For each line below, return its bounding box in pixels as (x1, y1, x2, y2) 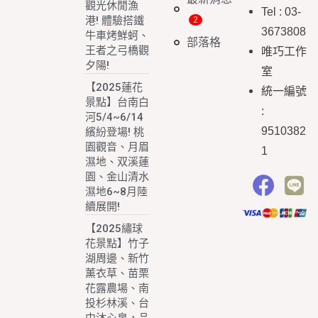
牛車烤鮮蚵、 (85, 28, 150, 42)
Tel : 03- (261, 5, 301, 18)
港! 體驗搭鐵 (85, 13, 145, 27)
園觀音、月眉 (85, 140, 150, 153)
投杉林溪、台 (85, 296, 150, 309)
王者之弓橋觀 (85, 43, 150, 57)
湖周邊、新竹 (85, 251, 150, 265)
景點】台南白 (85, 95, 150, 109)
